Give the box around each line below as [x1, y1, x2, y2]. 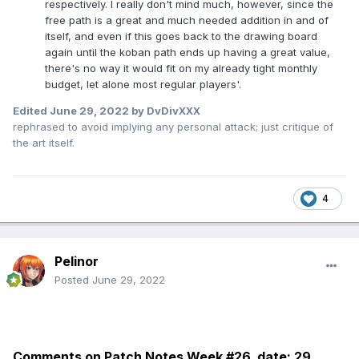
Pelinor [54, 252, 99, 269]
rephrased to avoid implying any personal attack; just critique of [13, 120, 333, 134]
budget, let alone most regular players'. [45, 78, 241, 91]
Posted [54, 272, 92, 286]
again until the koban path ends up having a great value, [45, 46, 330, 59]
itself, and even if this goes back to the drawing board [45, 30, 317, 43]
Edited [13, 104, 50, 118]
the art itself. [13, 136, 75, 150]
